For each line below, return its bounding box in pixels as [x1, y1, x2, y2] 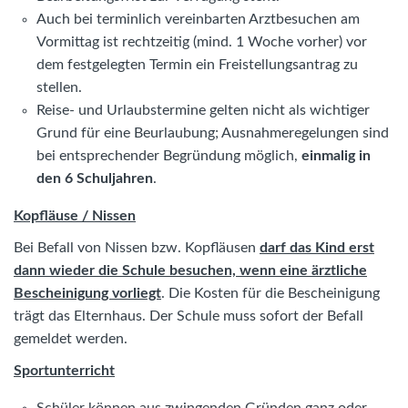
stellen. [36, 80, 82, 96]
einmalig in [301, 148, 371, 164]
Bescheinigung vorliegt [14, 285, 161, 301]
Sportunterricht [14, 362, 115, 378]
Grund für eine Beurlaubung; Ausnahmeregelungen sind [36, 126, 389, 141]
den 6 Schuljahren [36, 171, 153, 187]
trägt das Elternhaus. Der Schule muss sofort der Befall [14, 308, 363, 323]
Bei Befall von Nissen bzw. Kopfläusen [14, 240, 260, 255]
